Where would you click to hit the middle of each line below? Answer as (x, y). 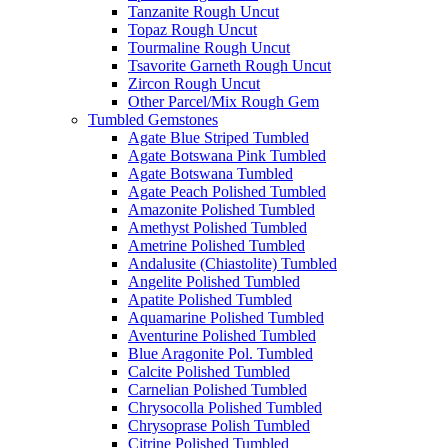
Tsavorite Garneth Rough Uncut (229, 66)
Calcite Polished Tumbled (209, 372)
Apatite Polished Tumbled (210, 300)
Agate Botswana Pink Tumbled (227, 156)
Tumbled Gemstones (153, 120)
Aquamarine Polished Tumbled (226, 318)
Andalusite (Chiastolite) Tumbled (232, 264)
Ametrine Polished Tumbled (216, 246)
